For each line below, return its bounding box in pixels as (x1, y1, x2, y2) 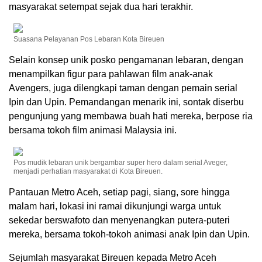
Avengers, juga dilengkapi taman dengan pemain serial (9, 83, 237, 94)
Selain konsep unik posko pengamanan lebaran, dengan (9, 55, 243, 65)
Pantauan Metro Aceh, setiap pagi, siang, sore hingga (9, 187, 230, 198)
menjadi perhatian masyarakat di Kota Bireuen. (13, 167, 163, 176)
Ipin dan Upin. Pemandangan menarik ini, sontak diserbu (9, 97, 244, 108)
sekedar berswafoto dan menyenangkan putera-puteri (9, 215, 230, 226)
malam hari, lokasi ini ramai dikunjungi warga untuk (9, 201, 221, 212)
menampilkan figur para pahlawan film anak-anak (9, 69, 213, 80)
